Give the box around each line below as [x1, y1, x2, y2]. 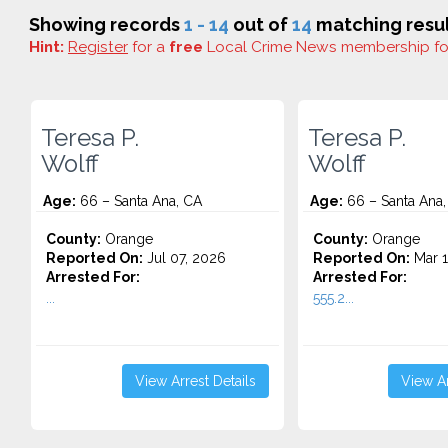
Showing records [29, 14, 184, 35]
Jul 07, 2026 [143, 250, 226, 266]
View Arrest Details [134, 373, 256, 389]
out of [229, 14, 292, 35]
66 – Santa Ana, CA [76, 193, 202, 209]
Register [68, 38, 128, 56]
